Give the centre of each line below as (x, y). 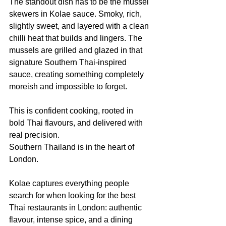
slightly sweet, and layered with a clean (80, 26)
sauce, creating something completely (77, 74)
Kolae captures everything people (70, 183)
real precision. (34, 135)
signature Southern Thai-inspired (69, 62)
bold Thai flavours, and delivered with (77, 123)
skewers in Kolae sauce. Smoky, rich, (76, 14)
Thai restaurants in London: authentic (76, 208)
